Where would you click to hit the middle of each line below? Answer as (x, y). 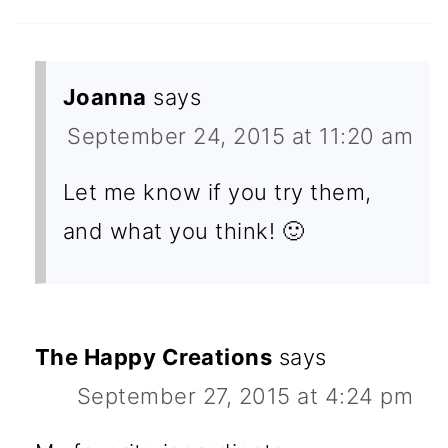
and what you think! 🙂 (183, 230)
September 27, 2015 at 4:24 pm (245, 395)
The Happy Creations (153, 356)
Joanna (104, 96)
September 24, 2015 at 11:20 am (240, 135)
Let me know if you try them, (217, 191)
